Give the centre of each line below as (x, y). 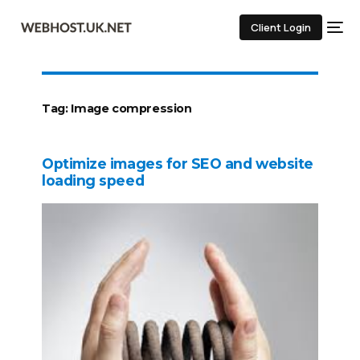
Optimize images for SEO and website (178, 164)
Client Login (280, 27)
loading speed (93, 181)
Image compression (131, 109)
